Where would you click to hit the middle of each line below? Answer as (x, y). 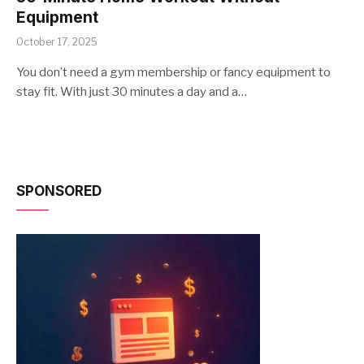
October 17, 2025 (57, 42)
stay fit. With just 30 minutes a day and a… (132, 92)
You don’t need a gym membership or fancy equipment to (173, 72)
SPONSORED (59, 191)
